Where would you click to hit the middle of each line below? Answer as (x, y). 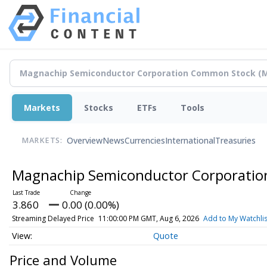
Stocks (99, 107)
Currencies (145, 141)
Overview (85, 141)
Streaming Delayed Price (53, 218)
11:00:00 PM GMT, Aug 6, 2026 (148, 218)
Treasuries (235, 141)
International (190, 141)
